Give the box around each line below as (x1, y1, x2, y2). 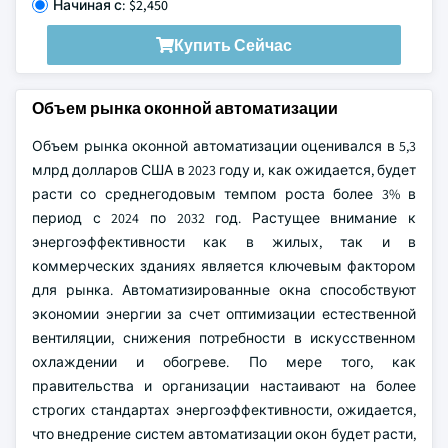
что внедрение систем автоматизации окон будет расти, (32, 425, 416, 443)
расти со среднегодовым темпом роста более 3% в (32, 185, 416, 203)
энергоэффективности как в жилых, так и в (32, 233, 416, 251)
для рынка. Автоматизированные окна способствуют (32, 281, 416, 299)
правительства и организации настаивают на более (32, 377, 416, 395)
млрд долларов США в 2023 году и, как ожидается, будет (32, 161, 416, 179)
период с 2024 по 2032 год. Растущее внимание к (32, 209, 416, 227)
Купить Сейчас (174, 34, 292, 56)
